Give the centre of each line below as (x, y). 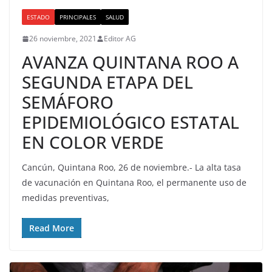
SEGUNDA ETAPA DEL (107, 82)
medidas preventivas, (66, 198)
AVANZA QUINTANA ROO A (130, 62)
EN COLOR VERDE (93, 142)
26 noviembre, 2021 (63, 39)
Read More (52, 228)
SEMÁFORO (68, 102)
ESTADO (38, 17)
